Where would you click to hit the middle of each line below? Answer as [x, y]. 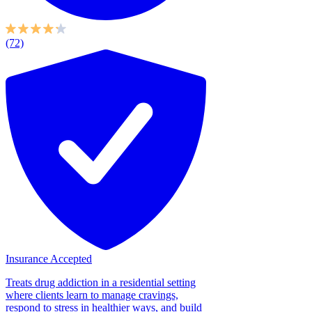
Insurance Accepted [49, 258]
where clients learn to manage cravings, [92, 295]
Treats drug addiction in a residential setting [101, 282]
